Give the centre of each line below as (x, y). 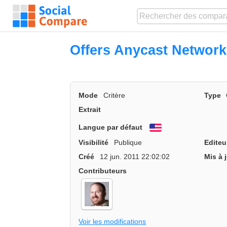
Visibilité (94, 142)
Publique (128, 142)
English (175, 128)
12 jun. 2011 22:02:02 (135, 156)
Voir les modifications (112, 221)
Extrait (90, 110)
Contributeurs (103, 171)
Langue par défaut (111, 127)
